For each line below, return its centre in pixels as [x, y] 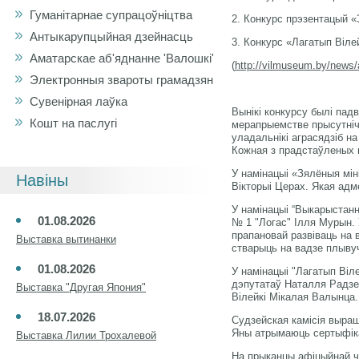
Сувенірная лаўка [79, 101]
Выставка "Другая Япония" [81, 287]
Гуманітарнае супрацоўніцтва [111, 15]
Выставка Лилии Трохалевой [86, 335]
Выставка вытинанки [66, 239]
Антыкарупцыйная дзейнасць [111, 36]
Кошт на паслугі [73, 123]
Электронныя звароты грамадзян [121, 80]
